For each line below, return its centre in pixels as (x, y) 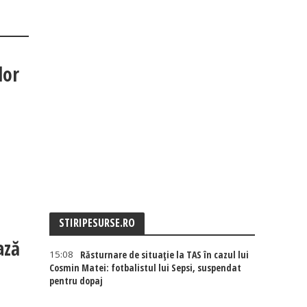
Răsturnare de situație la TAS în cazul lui (165, 255)
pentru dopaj (76, 281)
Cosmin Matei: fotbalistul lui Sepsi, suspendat (146, 268)
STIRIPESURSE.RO (97, 223)
